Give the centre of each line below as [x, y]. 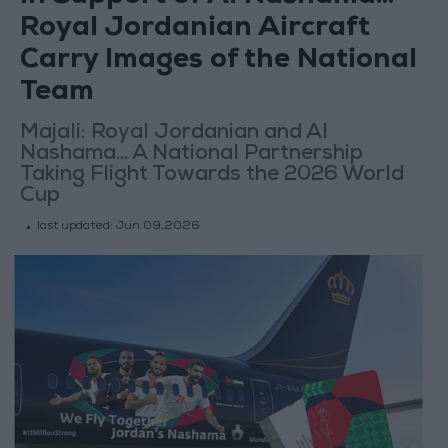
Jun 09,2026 [157, 227]
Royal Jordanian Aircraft [194, 30]
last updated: [76, 227]
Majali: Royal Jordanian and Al [173, 134]
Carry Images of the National [218, 62]
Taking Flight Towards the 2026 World [211, 176]
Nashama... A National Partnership [191, 155]
